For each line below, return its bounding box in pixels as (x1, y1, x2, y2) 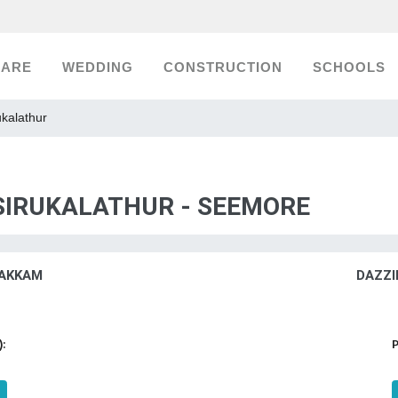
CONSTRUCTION (163, 60, 283, 75)
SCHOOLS (313, 60, 386, 75)
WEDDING (62, 60, 134, 75)
